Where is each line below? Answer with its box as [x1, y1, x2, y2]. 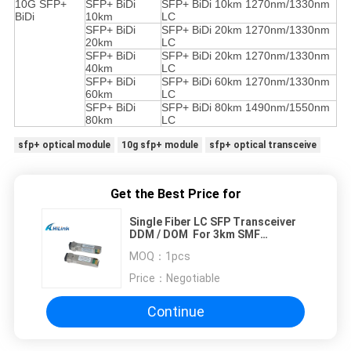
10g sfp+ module [121, 139, 198, 150]
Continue [147, 303, 204, 320]
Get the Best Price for [110, 186, 241, 201]
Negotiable [166, 271, 220, 284]
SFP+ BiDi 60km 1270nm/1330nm [161, 74, 330, 88]
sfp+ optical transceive [208, 139, 317, 150]
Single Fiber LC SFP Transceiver [129, 215, 296, 228]
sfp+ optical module [17, 139, 110, 150]
